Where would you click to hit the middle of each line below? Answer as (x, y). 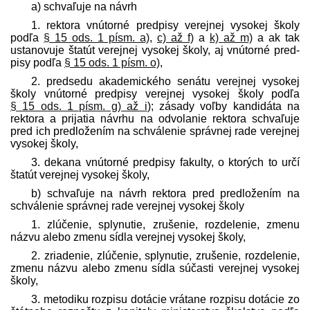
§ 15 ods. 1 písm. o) (112, 62)
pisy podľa (37, 62)
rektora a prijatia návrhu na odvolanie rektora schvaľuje (155, 118)
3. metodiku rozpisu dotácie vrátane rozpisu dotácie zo (165, 299)
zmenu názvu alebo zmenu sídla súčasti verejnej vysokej (155, 268)
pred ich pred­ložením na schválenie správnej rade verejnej (155, 131)
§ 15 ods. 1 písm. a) (97, 37)
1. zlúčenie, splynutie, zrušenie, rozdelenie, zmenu (165, 224)
